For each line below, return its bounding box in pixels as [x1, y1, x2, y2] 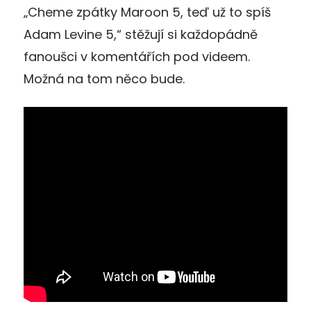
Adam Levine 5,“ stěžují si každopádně [24, 25, 258, 43]
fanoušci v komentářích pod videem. [24, 47, 250, 65]
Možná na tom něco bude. [24, 69, 185, 87]
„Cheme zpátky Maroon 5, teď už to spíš [24, 3, 271, 21]
